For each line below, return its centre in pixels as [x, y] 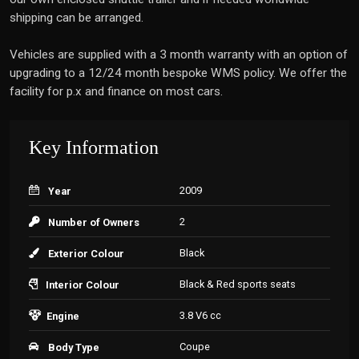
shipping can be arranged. [77, 18]
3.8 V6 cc [200, 315]
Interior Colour [83, 285]
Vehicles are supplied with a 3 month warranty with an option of [179, 54]
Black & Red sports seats [238, 284]
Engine [63, 316]
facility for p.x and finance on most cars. [116, 91]
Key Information [94, 147]
